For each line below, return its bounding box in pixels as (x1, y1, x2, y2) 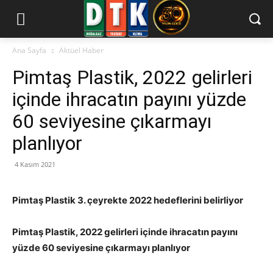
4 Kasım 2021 (15, 159, 55, 169)
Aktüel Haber (59, 44, 104, 55)
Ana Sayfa (12, 44, 46, 55)
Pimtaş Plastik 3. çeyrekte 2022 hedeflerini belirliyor (12, 194, 243, 206)
